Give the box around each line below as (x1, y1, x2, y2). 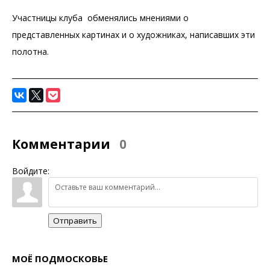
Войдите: (12, 165, 49, 177)
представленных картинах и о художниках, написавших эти (12, 29, 255, 40)
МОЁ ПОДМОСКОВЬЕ (12, 252, 108, 265)
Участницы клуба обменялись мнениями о (12, 12, 189, 24)
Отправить (53, 215, 97, 226)
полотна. (12, 46, 49, 57)
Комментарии (12, 136, 113, 153)
